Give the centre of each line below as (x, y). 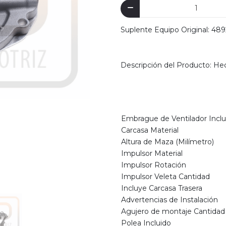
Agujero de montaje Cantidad (173, 211)
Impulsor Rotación (154, 165)
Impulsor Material (152, 153)
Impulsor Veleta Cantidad (165, 176)
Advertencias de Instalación (169, 200)
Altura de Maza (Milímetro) (167, 142)
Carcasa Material (150, 130)
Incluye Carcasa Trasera (162, 188)
